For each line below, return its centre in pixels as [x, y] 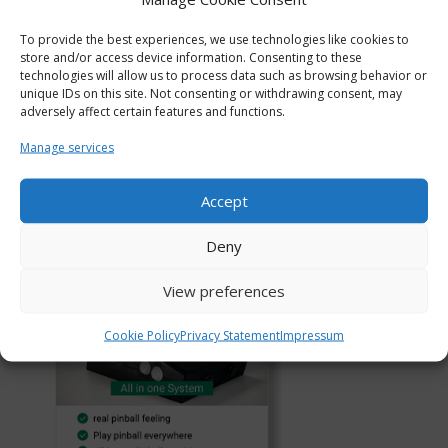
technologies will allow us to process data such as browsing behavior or [223, 74]
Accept [224, 200]
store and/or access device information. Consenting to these [191, 56]
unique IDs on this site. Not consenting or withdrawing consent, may [211, 92]
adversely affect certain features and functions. [152, 110]
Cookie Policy [142, 334]
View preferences [224, 290]
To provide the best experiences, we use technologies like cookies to [214, 38]
